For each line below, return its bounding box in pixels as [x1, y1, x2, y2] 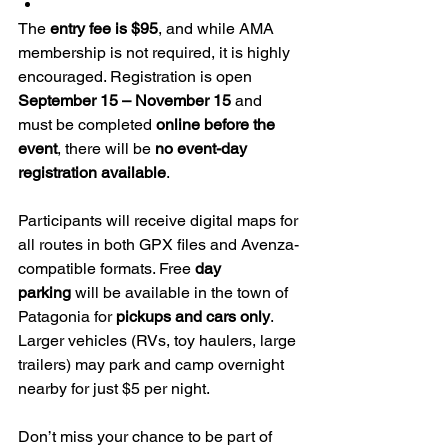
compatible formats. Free [18, 258, 195, 278]
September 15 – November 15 [18, 90, 231, 110]
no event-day [155, 138, 251, 158]
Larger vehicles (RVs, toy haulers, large [18, 330, 300, 350]
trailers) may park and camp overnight [18, 354, 288, 374]
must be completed [18, 114, 156, 134]
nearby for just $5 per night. [18, 378, 210, 398]
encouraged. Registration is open [18, 66, 256, 86]
